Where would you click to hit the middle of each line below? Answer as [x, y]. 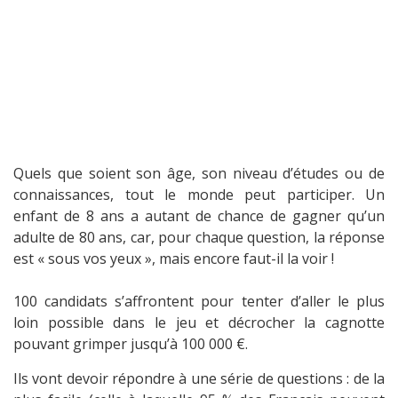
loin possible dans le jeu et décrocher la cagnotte [199, 323]
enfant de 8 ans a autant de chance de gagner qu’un [199, 216]
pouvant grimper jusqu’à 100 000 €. [131, 344]
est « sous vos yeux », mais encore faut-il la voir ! [174, 259]
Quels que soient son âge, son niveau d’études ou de [199, 174]
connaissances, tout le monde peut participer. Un [199, 195]
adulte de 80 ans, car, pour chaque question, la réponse [199, 238]
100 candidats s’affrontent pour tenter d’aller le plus [199, 302]
